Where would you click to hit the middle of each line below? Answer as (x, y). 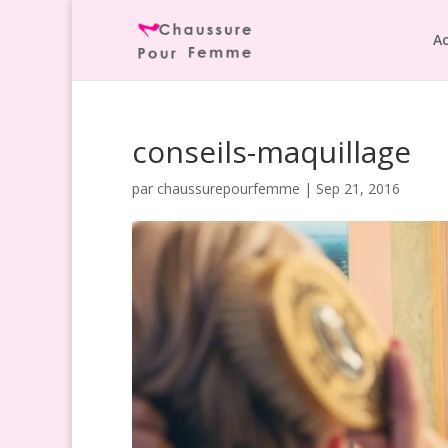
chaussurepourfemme (228, 188)
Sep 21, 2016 (358, 188)
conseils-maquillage (271, 151)
